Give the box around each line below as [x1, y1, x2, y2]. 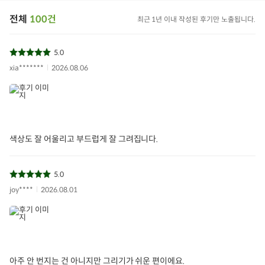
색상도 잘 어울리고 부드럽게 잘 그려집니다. [9, 133, 159, 144]
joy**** [9, 185, 33, 194]
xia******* [9, 63, 44, 72]
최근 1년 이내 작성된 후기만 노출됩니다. [137, 15, 256, 24]
